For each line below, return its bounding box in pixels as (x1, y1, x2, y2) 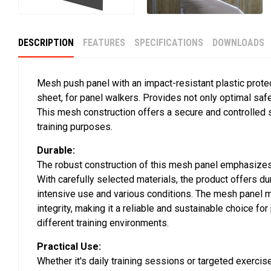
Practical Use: (37, 241, 101, 253)
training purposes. (37, 121, 113, 133)
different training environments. (37, 217, 169, 229)
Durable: (37, 145, 75, 157)
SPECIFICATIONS (134, 37, 203, 49)
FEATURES (83, 37, 125, 49)
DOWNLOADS (212, 37, 264, 49)
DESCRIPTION (18, 37, 74, 49)
